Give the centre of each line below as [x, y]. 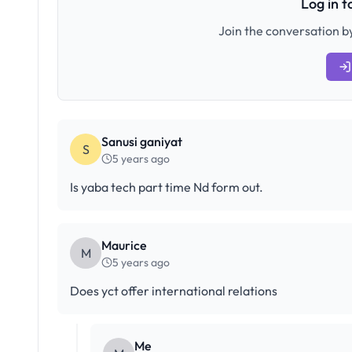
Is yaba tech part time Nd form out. [167, 187]
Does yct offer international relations [174, 291]
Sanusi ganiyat [142, 141]
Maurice [124, 245]
